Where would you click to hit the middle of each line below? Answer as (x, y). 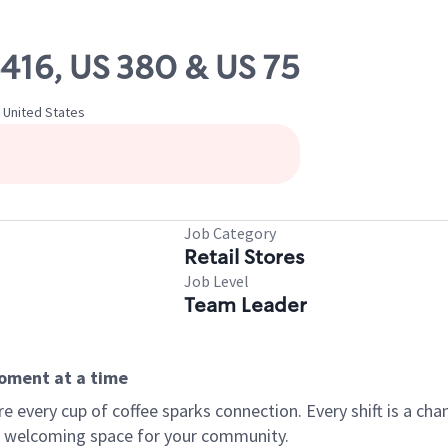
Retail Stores (244, 257)
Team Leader (245, 305)
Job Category (230, 233)
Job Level (216, 281)
